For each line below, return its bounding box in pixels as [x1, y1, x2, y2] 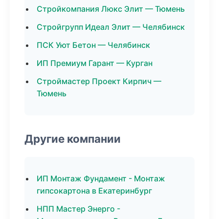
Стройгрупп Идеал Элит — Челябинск [37, 22, 185, 32]
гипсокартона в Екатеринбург [37, 186, 152, 196]
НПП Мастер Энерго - [37, 204, 120, 214]
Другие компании [24, 132, 121, 145]
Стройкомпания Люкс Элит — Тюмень [37, 4, 185, 14]
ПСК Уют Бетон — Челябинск [37, 40, 150, 50]
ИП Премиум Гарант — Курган [37, 58, 153, 68]
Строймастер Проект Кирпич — [37, 76, 161, 86]
